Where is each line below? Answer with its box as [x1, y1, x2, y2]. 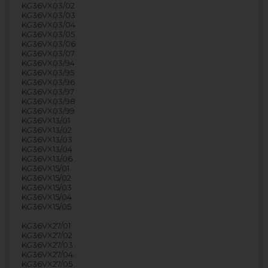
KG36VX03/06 [22, 38, 76, 48]
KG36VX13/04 [22, 144, 73, 154]
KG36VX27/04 [22, 249, 74, 259]
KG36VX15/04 [22, 191, 72, 202]
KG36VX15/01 [22, 163, 70, 173]
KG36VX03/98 [22, 96, 76, 106]
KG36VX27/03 [22, 239, 74, 249]
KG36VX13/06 [22, 153, 73, 163]
